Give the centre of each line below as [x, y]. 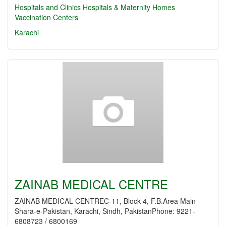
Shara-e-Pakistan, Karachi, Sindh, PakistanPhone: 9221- [105, 211]
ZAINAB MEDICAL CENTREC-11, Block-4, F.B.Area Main [105, 201]
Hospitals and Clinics [48, 7]
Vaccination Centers [46, 17]
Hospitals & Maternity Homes [129, 7]
